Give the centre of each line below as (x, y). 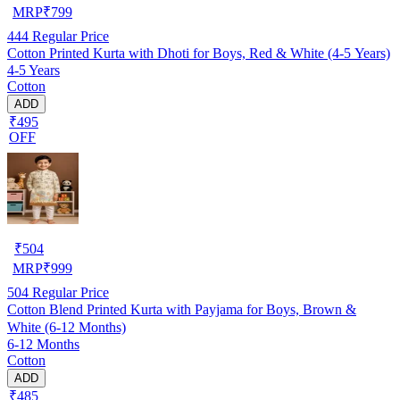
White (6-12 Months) (67, 327)
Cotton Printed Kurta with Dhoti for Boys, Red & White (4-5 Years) (199, 53)
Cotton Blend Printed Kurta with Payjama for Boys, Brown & (182, 309)
